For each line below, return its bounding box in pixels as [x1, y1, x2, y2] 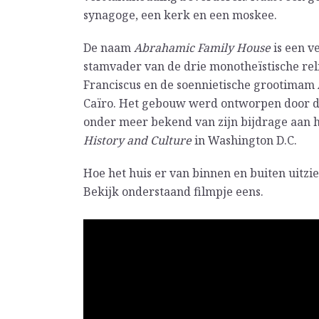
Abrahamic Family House [134, 39, 271, 56]
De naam [83, 39, 134, 56]
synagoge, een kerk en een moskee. [83, 6, 277, 23]
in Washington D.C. [192, 132, 297, 148]
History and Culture [83, 132, 192, 148]
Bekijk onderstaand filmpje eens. [83, 183, 263, 199]
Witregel [83, 202, 132, 218]
